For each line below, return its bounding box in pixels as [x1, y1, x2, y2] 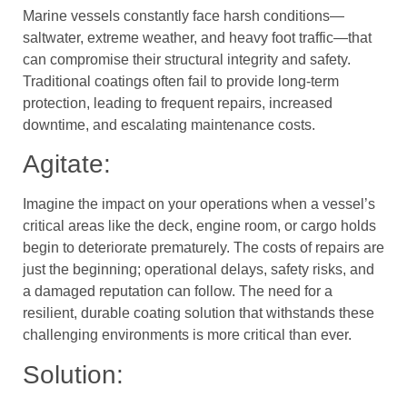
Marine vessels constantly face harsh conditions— [23, 8, 344, 24]
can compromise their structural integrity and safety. [23, 52, 351, 67]
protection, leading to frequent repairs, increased [23, 95, 333, 111]
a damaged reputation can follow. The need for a [23, 283, 333, 300]
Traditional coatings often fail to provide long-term [23, 74, 339, 89]
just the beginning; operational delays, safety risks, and [23, 262, 374, 278]
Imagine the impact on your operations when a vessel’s [23, 196, 375, 213]
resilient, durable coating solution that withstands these [23, 305, 374, 322]
